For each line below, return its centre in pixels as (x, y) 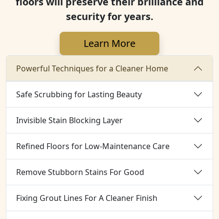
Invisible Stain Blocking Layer (69, 120)
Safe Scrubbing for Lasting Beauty (79, 94)
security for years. (109, 16)
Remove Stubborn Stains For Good (80, 172)
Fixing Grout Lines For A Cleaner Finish (87, 198)
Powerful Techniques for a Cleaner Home (92, 68)
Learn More (109, 43)
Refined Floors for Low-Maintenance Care (93, 146)
